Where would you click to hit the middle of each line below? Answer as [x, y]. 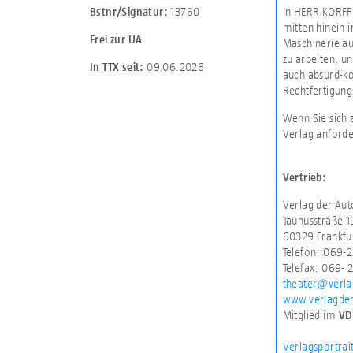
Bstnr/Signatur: [128, 11]
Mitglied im [310, 315]
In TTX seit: [118, 67]
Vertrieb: [305, 177]
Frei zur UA [116, 39]
